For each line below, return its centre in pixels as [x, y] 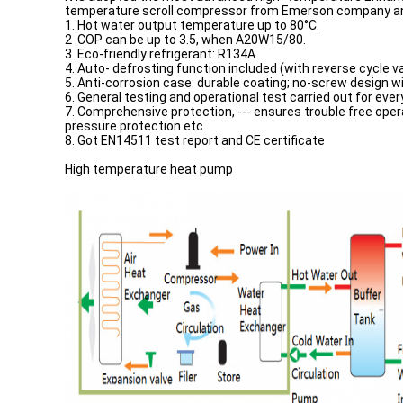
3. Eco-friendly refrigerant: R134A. [161, 54]
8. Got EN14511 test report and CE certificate [195, 140]
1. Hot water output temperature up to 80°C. [192, 25]
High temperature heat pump [149, 169]
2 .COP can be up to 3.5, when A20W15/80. [185, 40]
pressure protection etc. [135, 126]
